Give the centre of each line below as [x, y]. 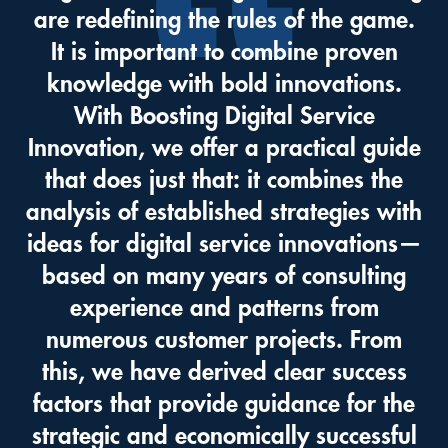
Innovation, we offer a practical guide [224, 148]
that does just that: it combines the [224, 180]
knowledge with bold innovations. [224, 84]
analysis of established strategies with [224, 212]
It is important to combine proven [224, 52]
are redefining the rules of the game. [224, 20]
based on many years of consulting [224, 276]
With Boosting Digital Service [224, 116]
